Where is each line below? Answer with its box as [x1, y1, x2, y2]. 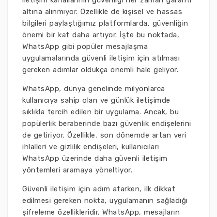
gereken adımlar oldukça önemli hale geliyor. [22, 65, 178, 74]
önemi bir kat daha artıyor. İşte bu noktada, [22, 31, 179, 39]
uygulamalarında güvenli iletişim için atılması [22, 54, 180, 62]
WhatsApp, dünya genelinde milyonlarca [22, 84, 165, 93]
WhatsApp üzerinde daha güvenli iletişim [22, 154, 168, 163]
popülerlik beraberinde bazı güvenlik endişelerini [22, 119, 191, 128]
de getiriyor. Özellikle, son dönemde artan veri [22, 131, 186, 139]
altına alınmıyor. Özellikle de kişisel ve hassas [22, 7, 182, 16]
